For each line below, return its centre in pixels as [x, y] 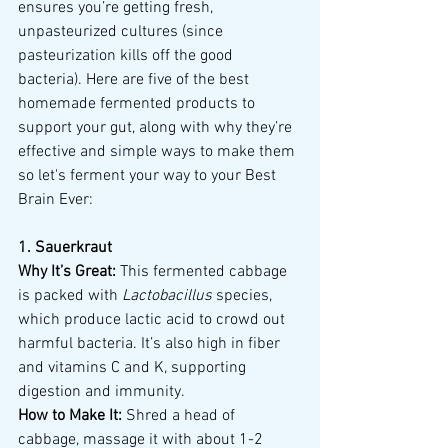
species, [244, 296]
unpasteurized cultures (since [122, 32]
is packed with [70, 296]
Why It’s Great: [67, 272]
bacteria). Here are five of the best [135, 80]
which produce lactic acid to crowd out [153, 320]
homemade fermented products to [138, 104]
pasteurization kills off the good [127, 56]
